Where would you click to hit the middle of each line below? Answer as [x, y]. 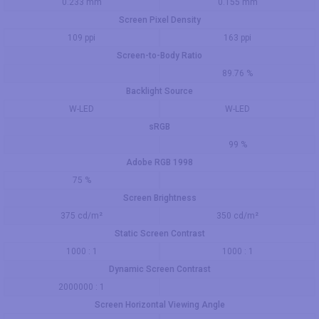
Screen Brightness [159, 198]
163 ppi [237, 38]
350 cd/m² [237, 216]
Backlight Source [159, 91]
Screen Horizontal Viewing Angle [159, 305]
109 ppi [82, 38]
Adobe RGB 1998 [159, 162]
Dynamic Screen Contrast [159, 269]
